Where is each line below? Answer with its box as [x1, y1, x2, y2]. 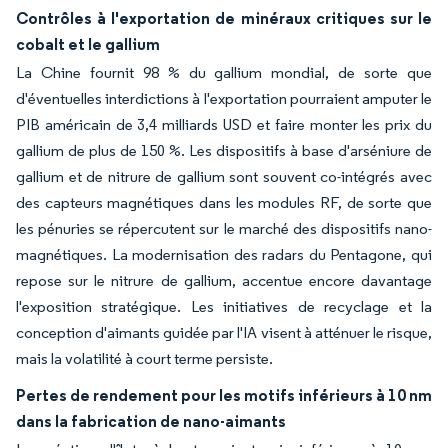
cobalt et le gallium [16, 34, 160, 54]
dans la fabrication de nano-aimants [16, 411, 286, 431]
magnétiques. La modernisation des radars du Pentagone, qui [16, 245, 432, 264]
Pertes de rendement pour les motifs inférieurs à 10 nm [16, 385, 432, 405]
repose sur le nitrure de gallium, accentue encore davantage [16, 271, 432, 290]
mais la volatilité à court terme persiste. [16, 349, 273, 368]
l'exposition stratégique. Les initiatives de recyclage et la [16, 297, 432, 316]
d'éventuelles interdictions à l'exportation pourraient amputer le [16, 89, 432, 108]
